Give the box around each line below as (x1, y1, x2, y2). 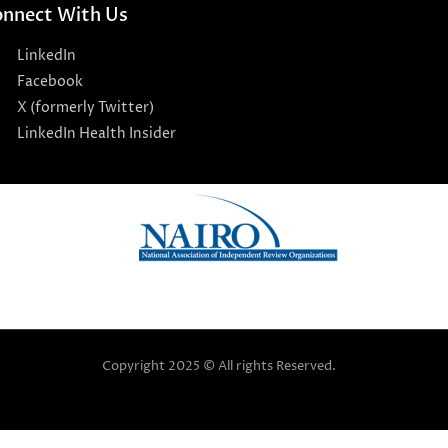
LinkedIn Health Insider (16, 124, 176, 144)
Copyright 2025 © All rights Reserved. (102, 357, 336, 376)
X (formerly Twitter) (16, 98, 154, 118)
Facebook (16, 72, 83, 92)
